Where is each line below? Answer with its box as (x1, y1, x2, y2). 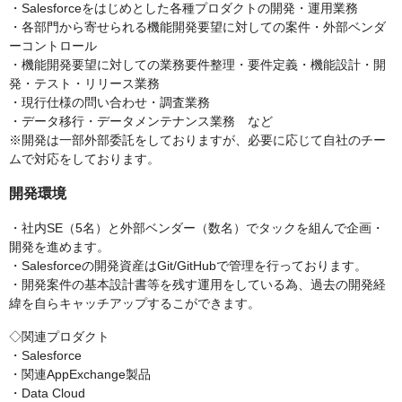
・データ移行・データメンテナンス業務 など (9, 114, 273, 128)
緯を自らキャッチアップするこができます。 (9, 296, 260, 310)
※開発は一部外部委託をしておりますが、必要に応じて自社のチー (9, 133, 386, 147)
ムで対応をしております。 (9, 152, 160, 166)
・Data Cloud (9, 386, 85, 400)
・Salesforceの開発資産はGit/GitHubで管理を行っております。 (9, 258, 367, 273)
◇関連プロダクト (9, 329, 109, 344)
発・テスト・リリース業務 (9, 76, 160, 91)
